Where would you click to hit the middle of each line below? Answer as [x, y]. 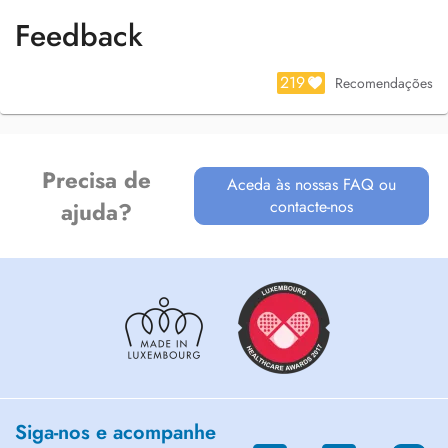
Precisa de [96, 180]
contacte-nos [312, 206]
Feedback [79, 35]
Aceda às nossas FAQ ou [312, 184]
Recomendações [384, 83]
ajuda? [96, 212]
